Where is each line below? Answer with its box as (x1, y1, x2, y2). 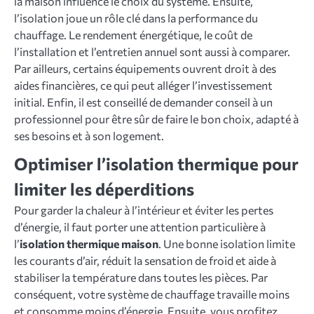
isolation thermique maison (20, 236, 158, 250)
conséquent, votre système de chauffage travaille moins (14, 287, 289, 301)
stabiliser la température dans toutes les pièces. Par (14, 270, 268, 284)
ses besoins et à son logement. (14, 128, 164, 142)
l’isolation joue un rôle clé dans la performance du (14, 11, 258, 25)
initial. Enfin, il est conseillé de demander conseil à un (14, 95, 273, 109)
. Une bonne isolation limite (158, 236, 295, 250)
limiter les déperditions (14, 178, 194, 199)
